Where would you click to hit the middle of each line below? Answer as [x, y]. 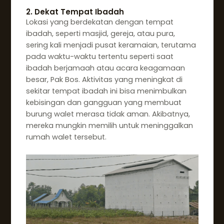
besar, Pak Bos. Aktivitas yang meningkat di [104, 80]
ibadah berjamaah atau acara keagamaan [105, 68]
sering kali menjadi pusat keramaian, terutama [111, 45]
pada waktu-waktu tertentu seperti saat [99, 57]
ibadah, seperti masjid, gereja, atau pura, [100, 34]
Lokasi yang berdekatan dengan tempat [99, 22]
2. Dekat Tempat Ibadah [75, 12]
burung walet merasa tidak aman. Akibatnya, [108, 114]
